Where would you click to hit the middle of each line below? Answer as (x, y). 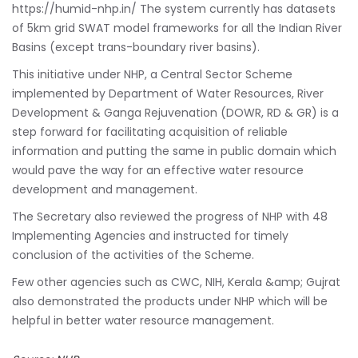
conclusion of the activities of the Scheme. (133, 255)
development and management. (105, 189)
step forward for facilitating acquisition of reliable (150, 131)
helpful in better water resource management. (143, 320)
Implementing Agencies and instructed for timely (150, 235)
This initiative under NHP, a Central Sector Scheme (152, 74)
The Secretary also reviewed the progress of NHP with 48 (170, 216)
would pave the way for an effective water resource (158, 170)
